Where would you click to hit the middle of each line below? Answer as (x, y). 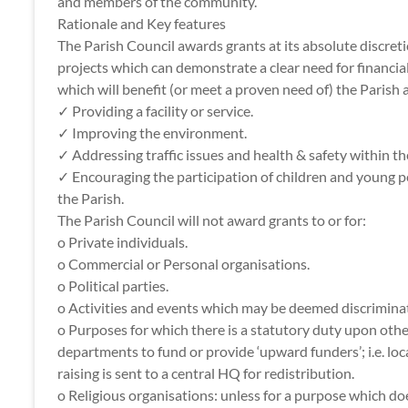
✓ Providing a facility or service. (155, 111)
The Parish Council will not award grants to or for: (212, 220)
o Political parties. (113, 286)
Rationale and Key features (142, 23)
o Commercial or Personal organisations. (184, 264)
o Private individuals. (122, 242)
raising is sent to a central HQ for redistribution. (206, 373)
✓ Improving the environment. (152, 133)
